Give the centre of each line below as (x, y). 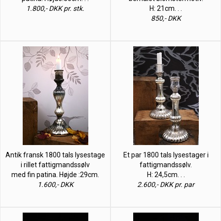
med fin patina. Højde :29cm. (55, 174)
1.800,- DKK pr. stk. (55, 8)
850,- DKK (166, 18)
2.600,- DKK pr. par (166, 184)
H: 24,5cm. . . (166, 174)
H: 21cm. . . (166, 8)
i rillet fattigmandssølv (55, 165)
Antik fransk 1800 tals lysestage (55, 155)
